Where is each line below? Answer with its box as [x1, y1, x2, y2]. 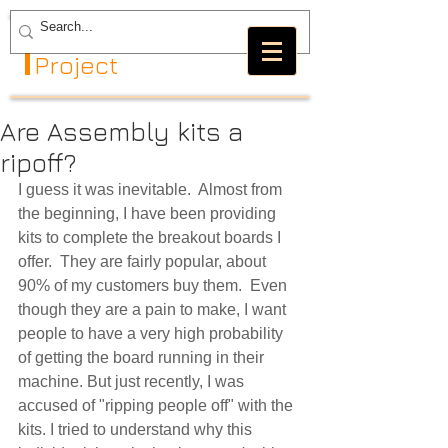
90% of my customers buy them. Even [18, 277, 291, 294]
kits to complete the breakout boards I [18, 229, 285, 246]
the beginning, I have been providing [18, 205, 280, 222]
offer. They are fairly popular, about [18, 253, 270, 270]
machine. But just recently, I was [18, 373, 248, 390]
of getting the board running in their [18, 349, 268, 366]
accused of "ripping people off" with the [18, 397, 297, 414]
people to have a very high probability [18, 325, 287, 342]
